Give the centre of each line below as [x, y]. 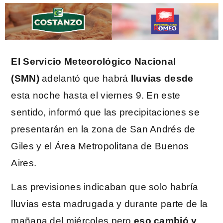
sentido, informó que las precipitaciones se [105, 112]
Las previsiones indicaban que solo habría [105, 187]
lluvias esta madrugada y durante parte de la [110, 204]
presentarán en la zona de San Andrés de [103, 129]
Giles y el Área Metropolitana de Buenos [100, 146]
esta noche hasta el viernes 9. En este [96, 95]
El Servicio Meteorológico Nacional [94, 61]
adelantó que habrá [85, 78]
